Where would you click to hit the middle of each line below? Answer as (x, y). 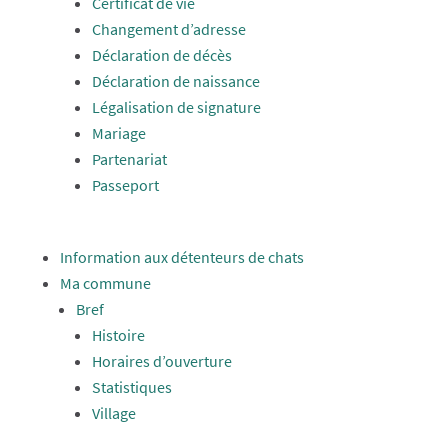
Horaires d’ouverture (161, 361)
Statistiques (131, 387)
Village (113, 413)
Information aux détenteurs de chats (181, 257)
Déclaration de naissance (175, 81)
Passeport (125, 185)
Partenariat (129, 159)
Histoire (118, 335)
